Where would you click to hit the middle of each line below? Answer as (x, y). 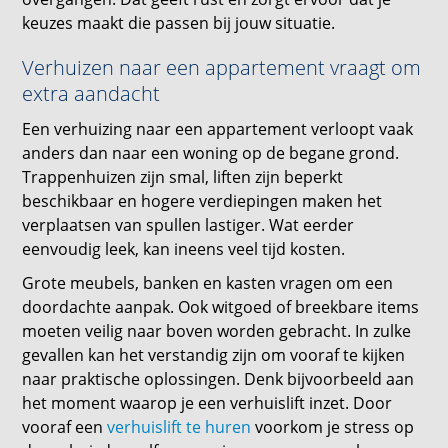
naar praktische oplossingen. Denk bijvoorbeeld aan (218, 379)
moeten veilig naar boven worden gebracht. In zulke (217, 331)
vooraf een (65, 427)
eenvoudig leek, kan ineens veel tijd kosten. (184, 249)
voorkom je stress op (333, 427)
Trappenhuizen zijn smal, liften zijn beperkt (183, 177)
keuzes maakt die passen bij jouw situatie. (179, 23)
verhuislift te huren (179, 427)
